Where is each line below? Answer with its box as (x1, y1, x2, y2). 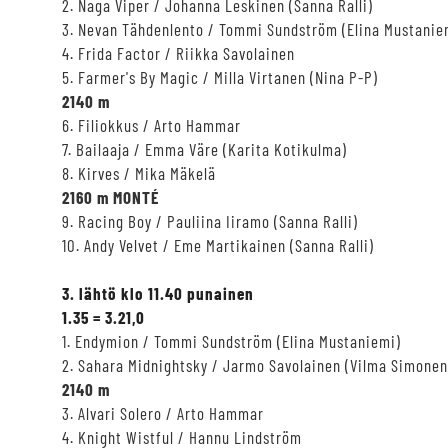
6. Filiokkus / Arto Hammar (62, 114, 241, 135)
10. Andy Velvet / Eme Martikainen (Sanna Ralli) (62, 234, 374, 255)
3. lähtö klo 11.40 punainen (62, 282, 254, 303)
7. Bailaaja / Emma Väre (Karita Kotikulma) (62, 138, 347, 159)
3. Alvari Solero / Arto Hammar (62, 402, 264, 423)
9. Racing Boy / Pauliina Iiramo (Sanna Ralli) (62, 210, 358, 231)
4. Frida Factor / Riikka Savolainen (62, 42, 295, 63)
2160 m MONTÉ (62, 186, 159, 207)
